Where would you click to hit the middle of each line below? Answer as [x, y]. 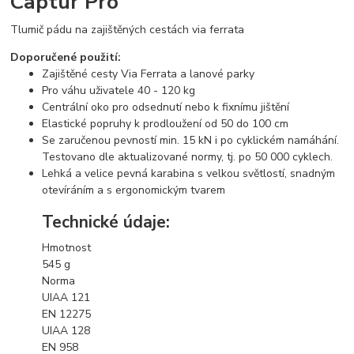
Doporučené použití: [66, 57]
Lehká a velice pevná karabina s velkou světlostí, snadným [189, 173]
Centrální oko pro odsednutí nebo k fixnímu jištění [166, 107]
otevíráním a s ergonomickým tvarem [134, 190]
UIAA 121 [66, 297]
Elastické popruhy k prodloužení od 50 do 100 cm [166, 123]
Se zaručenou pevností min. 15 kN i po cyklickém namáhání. [191, 140]
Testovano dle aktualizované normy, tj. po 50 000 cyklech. [188, 156]
